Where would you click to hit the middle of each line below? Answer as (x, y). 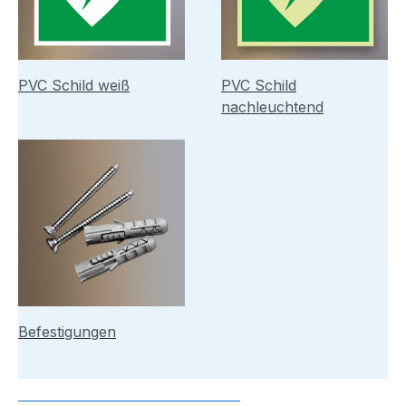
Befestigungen (67, 331)
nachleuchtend (272, 106)
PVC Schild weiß (74, 85)
